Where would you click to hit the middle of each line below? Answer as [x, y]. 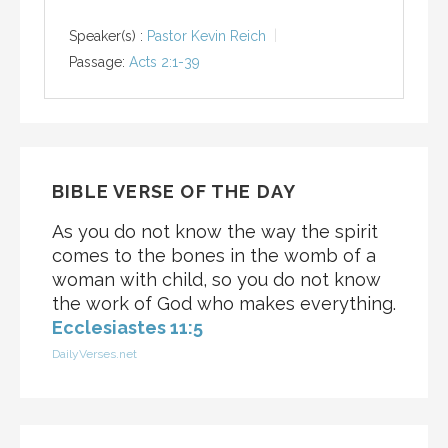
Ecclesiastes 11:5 [127, 328]
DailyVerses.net [94, 354]
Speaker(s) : [106, 36]
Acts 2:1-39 [164, 62]
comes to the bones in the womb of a [214, 256]
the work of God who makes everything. [224, 304]
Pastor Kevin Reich [206, 36]
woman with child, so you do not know [216, 280]
